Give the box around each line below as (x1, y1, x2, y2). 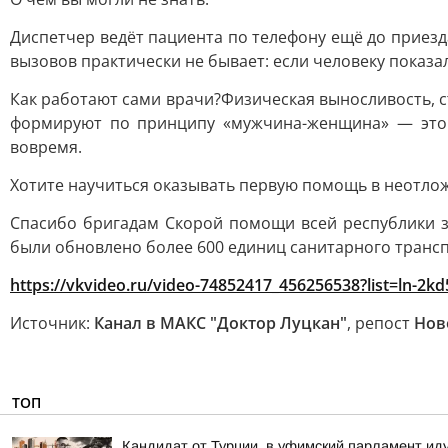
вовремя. (10, 136, 82, 158)
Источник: (10, 312, 94, 334)
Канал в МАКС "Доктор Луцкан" (94, 312, 347, 334)
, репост (347, 312, 414, 334)
